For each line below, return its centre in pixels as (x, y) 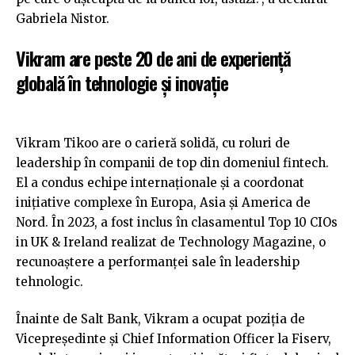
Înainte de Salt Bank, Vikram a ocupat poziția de (160, 319)
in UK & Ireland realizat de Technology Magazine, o (171, 242)
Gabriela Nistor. (63, 18)
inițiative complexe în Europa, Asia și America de (163, 202)
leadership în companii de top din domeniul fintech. (172, 162)
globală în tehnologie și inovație (122, 83)
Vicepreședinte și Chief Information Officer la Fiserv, (174, 339)
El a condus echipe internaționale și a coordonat (160, 182)
